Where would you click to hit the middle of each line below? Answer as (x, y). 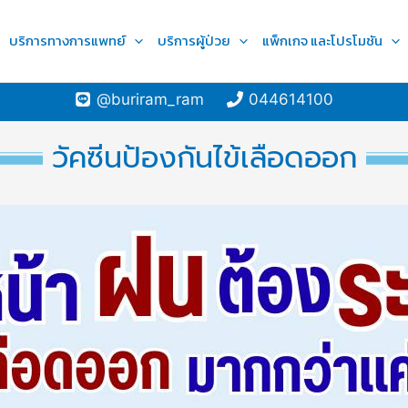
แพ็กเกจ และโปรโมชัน (322, 41)
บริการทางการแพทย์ (67, 41)
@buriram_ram (150, 99)
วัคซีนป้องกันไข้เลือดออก (204, 158)
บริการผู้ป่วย (194, 41)
